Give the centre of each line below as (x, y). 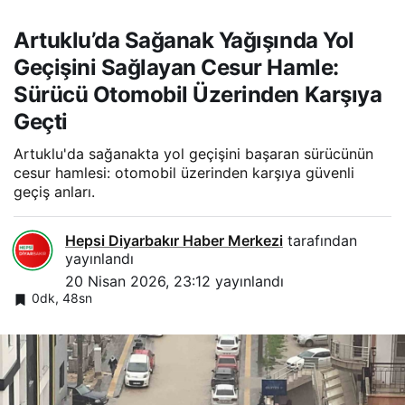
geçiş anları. (54, 192)
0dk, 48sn (62, 298)
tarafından (320, 241)
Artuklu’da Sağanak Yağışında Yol (184, 41)
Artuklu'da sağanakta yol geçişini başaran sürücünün (193, 154)
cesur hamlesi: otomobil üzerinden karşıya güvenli (184, 173)
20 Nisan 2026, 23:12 (138, 282)
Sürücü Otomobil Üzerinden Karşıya (198, 95)
